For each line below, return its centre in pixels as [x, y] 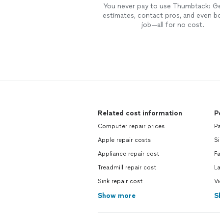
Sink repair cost [120, 181]
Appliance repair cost [129, 154]
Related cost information [140, 113]
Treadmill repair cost [127, 167]
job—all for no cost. [172, 25]
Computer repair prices [131, 126]
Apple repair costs [124, 140]
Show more [117, 196]
